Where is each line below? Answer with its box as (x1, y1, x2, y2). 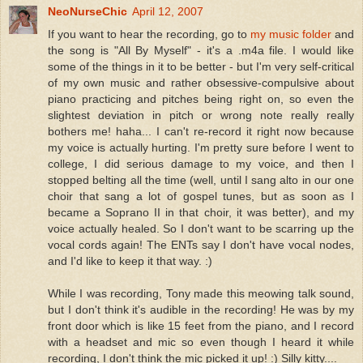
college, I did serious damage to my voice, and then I (48, 157, 354, 171)
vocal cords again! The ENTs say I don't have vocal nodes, (48, 238, 354, 252)
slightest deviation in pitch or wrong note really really (48, 109, 354, 122)
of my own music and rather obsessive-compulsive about (48, 76, 354, 90)
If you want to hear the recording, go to (48, 28, 250, 41)
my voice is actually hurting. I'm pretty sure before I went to (48, 141, 354, 155)
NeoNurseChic (48, 5, 127, 19)
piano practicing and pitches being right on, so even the (48, 92, 354, 106)
